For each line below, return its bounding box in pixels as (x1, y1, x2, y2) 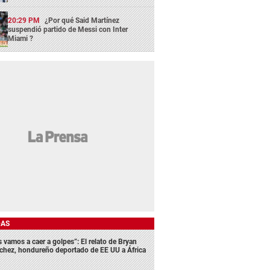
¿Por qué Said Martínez (45, 16, 120, 25)
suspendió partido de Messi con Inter (8, 25, 128, 34)
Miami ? (8, 34, 34, 43)
